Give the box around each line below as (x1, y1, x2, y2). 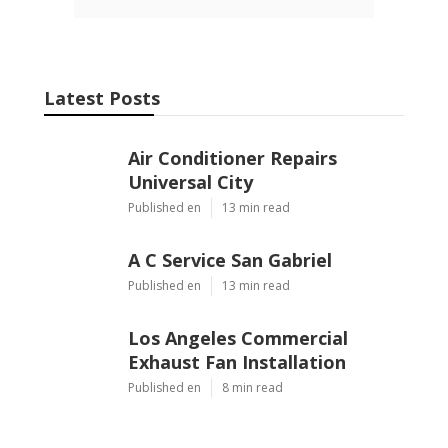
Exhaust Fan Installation (128, 349, 346, 374)
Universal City (128, 169, 253, 194)
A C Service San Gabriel (128, 247, 332, 272)
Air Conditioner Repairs (128, 145, 337, 170)
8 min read (222, 378, 283, 396)
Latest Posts (44, 85, 160, 110)
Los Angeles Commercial (128, 325, 348, 350)
